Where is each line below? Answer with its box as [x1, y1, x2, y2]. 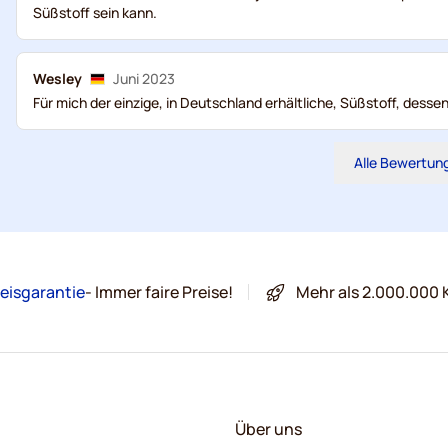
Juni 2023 [113, 69, 175, 88]
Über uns [234, 418, 302, 440]
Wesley [33, 69, 82, 88]
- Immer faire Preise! [85, 281, 233, 303]
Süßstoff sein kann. [33, 3, 157, 22]
